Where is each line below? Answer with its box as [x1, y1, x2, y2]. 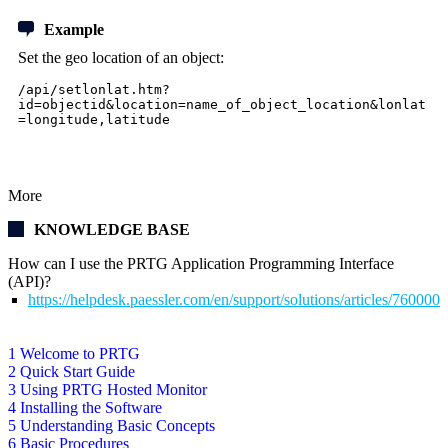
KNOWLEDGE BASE [34, 221, 190, 239]
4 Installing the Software [8, 399, 162, 417]
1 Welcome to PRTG [8, 345, 140, 363]
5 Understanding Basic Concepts [8, 417, 215, 435]
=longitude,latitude [18, 112, 170, 128]
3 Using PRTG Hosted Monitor [8, 381, 207, 399]
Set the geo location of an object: [18, 49, 224, 67]
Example [44, 21, 104, 39]
